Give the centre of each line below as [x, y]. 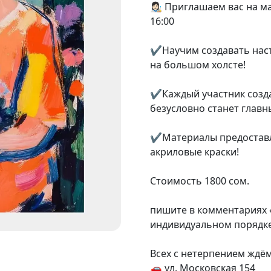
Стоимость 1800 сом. [200, 181]
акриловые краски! [194, 152]
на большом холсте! [198, 65]
